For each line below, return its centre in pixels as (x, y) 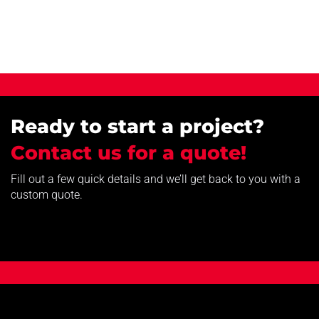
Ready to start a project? (137, 126)
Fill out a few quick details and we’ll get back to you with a (156, 179)
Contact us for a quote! (129, 152)
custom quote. (47, 194)
